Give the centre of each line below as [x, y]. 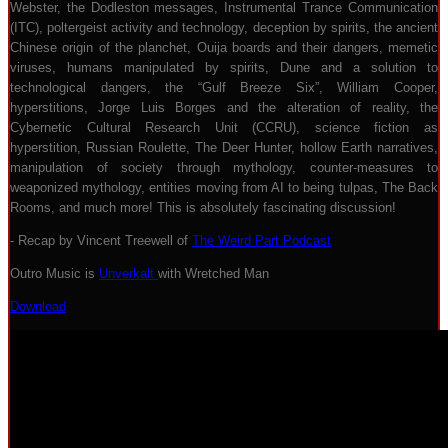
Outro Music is [54, 273]
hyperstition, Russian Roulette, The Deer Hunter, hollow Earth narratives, [224, 147]
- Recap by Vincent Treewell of [101, 240]
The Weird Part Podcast [261, 240]
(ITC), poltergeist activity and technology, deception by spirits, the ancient [224, 27]
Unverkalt [128, 273]
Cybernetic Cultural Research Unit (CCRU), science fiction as [224, 127]
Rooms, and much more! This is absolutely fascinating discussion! [203, 207]
